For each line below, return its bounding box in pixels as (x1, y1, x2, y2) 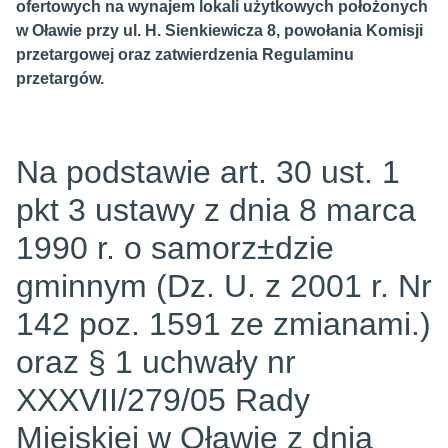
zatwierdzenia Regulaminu (155, 46, 354, 63)
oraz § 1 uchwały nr (16, 344, 296, 380)
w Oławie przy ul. (16, 22, 145, 39)
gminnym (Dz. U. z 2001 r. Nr (16, 268, 432, 304)
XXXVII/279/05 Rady (16, 382, 310, 418)
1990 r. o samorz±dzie (16, 230, 334, 266)
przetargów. (16, 70, 104, 87)
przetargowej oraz (16, 46, 155, 63)
